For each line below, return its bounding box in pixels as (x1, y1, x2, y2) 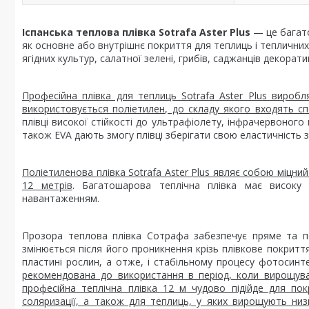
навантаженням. (22, 192, 99, 205)
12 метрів (22, 179, 72, 192)
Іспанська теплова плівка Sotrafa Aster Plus (22, 26, 250, 39)
